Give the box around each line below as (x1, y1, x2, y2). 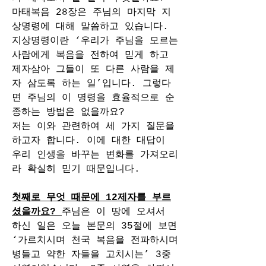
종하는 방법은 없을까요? (12, 107, 125, 118)
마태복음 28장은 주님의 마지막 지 (12, 7, 171, 18)
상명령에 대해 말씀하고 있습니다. (12, 21, 169, 32)
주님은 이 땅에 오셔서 (62, 207, 165, 217)
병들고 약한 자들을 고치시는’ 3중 (12, 249, 171, 260)
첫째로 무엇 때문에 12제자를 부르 (12, 192, 171, 203)
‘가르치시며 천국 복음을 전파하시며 (12, 235, 178, 246)
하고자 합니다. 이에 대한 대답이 (12, 135, 165, 146)
